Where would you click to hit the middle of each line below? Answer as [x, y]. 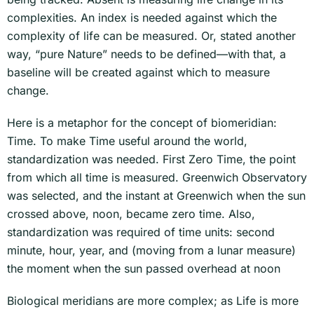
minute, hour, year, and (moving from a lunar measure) [151, 250]
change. [28, 90]
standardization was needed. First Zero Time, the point [151, 159]
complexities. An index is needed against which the [142, 17]
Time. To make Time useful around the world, [127, 141]
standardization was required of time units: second [141, 232]
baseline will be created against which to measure [138, 72]
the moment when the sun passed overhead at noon [144, 268]
